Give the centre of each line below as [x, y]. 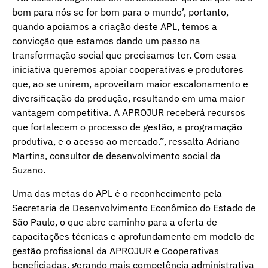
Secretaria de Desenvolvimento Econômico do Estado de [134, 207]
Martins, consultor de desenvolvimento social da [116, 156]
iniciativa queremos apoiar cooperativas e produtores [128, 70]
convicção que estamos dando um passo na [106, 41]
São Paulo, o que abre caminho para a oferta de [115, 222]
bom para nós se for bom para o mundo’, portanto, [120, 12]
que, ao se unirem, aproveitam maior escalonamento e [130, 84]
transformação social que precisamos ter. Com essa [124, 55]
